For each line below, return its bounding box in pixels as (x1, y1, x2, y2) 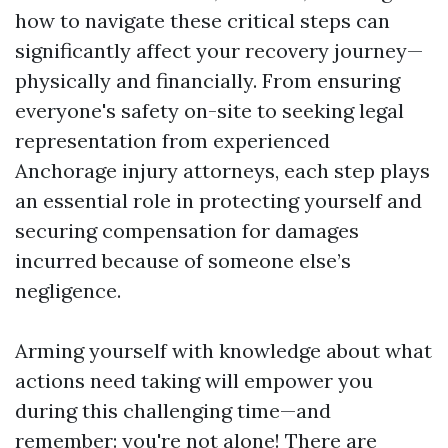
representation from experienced (15, 128, 330, 153)
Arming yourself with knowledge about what (15, 338, 432, 363)
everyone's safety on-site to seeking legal (15, 98, 404, 123)
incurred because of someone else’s (15, 248, 351, 273)
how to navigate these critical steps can (15, 8, 390, 33)
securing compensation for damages (15, 218, 359, 243)
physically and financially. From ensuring (15, 68, 400, 93)
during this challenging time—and (15, 398, 331, 423)
